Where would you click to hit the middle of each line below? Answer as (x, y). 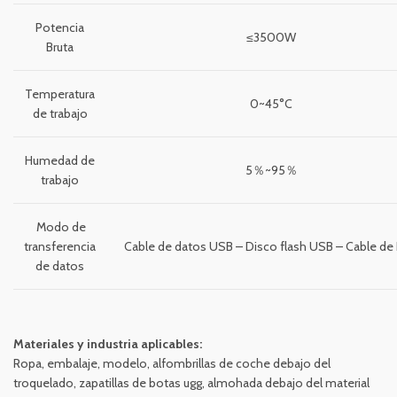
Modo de (60, 227)
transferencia (60, 247)
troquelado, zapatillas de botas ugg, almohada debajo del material (191, 383)
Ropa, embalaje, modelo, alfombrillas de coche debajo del (172, 364)
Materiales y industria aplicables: (108, 344)
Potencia (60, 28)
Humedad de (60, 161)
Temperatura (60, 94)
